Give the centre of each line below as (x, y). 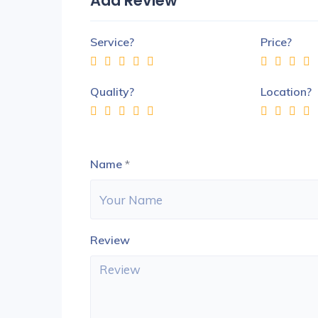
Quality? (112, 92)
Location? (286, 92)
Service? (112, 42)
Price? (276, 42)
